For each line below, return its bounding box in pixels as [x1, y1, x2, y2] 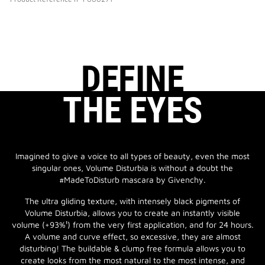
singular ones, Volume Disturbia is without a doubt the [32, 163, 233, 173]
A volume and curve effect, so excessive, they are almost [24, 231, 241, 241]
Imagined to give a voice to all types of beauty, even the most [15, 151, 250, 161]
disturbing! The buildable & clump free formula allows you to [20, 243, 245, 253]
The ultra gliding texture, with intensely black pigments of [25, 196, 240, 206]
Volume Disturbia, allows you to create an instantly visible [25, 208, 240, 218]
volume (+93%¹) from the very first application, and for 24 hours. [11, 219, 254, 230]
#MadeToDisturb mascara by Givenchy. [59, 174, 206, 185]
